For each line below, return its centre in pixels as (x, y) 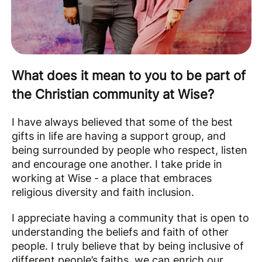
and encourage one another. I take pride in (117, 164)
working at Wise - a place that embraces (112, 178)
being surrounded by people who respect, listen (130, 150)
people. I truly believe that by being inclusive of (128, 246)
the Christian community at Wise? (113, 94)
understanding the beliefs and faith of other (120, 232)
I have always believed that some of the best (122, 122)
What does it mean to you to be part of (129, 75)
